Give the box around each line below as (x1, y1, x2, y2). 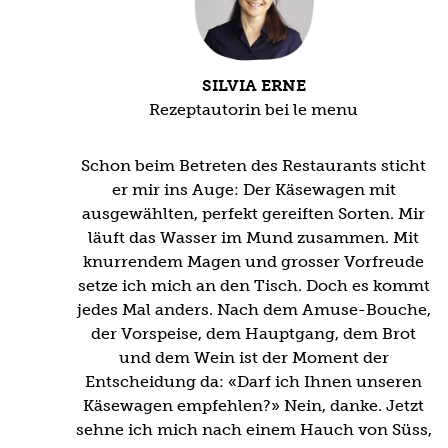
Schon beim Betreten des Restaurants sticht (81, 156, 427, 176)
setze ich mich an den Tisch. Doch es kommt (77, 276, 430, 296)
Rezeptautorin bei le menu (149, 100, 359, 120)
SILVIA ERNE (201, 76, 306, 96)
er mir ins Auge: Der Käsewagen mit (111, 180, 396, 200)
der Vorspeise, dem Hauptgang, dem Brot (91, 324, 417, 344)
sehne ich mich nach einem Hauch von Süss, (75, 420, 432, 440)
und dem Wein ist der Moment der (118, 348, 389, 368)
